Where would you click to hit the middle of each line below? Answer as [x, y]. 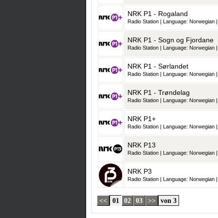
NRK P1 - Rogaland [158, 14]
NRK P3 [140, 172]
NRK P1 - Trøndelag [159, 93]
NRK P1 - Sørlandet [158, 66]
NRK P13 [142, 145]
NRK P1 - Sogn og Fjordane [171, 40]
